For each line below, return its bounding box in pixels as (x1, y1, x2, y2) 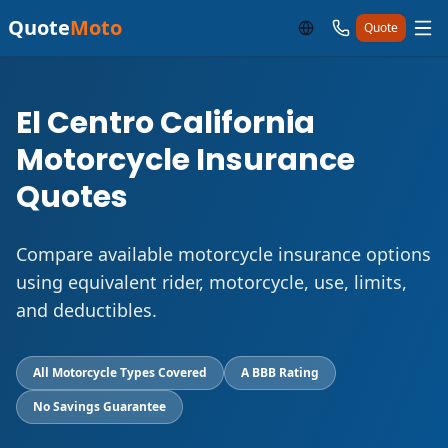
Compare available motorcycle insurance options (16, 242, 431, 266)
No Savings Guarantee (33, 398, 166, 415)
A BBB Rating (241, 364, 319, 381)
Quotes (16, 176, 128, 218)
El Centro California (16, 102, 315, 144)
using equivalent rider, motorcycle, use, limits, (16, 270, 407, 294)
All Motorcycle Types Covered (33, 364, 207, 381)
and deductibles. (16, 298, 157, 322)
